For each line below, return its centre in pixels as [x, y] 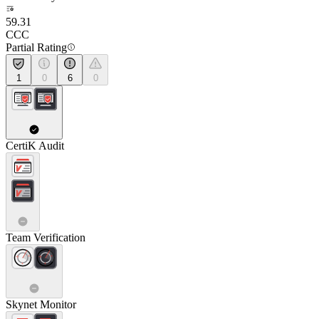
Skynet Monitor [41, 304]
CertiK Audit [35, 146]
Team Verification [46, 237]
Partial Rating [36, 47]
